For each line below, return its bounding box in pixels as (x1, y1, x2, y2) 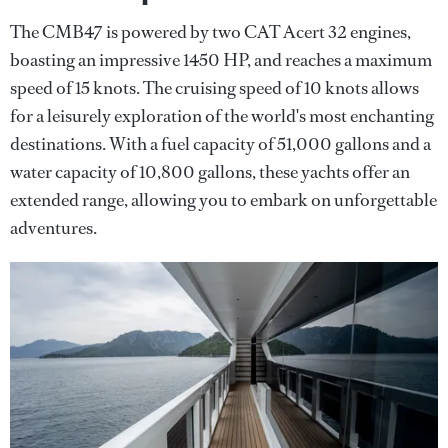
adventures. (10, 215, 97, 240)
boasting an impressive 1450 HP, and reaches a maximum (10, 47, 432, 72)
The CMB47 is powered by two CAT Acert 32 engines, (10, 19, 411, 44)
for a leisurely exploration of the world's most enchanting (10, 103, 434, 128)
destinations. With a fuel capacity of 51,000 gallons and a (10, 131, 431, 156)
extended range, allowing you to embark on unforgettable (10, 187, 437, 212)
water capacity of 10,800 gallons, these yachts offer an (10, 159, 410, 184)
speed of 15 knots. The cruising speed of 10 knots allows (10, 75, 419, 100)
